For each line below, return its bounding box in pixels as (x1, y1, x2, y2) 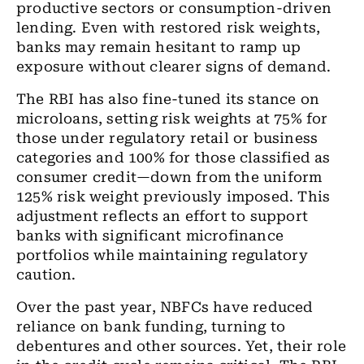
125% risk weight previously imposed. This (16, 188, 331, 205)
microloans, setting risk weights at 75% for (16, 110, 328, 127)
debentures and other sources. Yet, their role (16, 338, 347, 354)
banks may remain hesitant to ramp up (16, 39, 301, 55)
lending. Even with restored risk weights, (16, 19, 321, 36)
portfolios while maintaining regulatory (16, 247, 308, 263)
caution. (16, 266, 76, 283)
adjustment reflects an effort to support (16, 208, 309, 224)
